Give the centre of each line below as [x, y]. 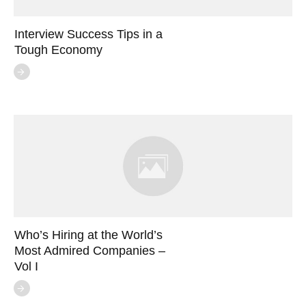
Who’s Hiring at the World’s [88, 235]
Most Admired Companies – [90, 251]
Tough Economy [58, 50]
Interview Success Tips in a [88, 34]
